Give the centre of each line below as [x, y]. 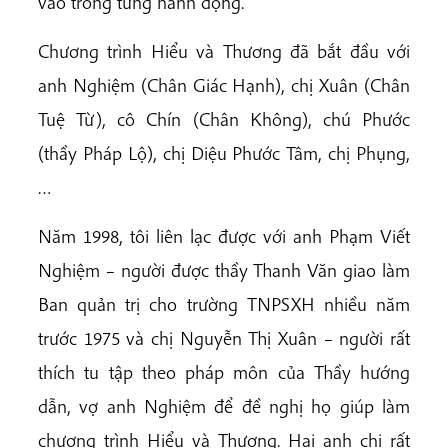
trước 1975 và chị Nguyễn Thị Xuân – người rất [224, 337]
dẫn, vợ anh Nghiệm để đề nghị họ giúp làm [224, 405]
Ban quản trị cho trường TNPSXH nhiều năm [224, 303]
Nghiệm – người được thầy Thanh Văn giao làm [224, 269]
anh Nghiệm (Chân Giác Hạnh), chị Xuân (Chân [224, 84]
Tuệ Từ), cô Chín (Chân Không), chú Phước [224, 118]
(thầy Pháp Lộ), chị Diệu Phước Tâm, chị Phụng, [224, 152]
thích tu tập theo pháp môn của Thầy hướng [224, 371]
